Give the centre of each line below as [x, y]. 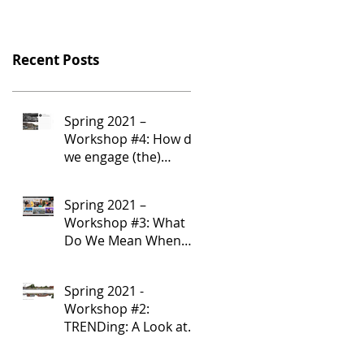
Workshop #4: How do [132, 139]
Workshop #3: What [125, 222]
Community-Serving [125, 344]
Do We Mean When [123, 240]
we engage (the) [113, 156]
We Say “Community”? [132, 258]
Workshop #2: [107, 308]
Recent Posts [56, 59]
